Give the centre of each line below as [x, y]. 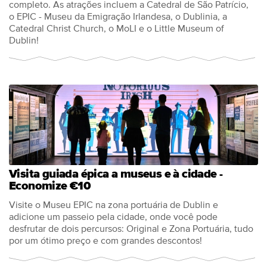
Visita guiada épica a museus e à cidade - [116, 174]
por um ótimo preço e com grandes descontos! [105, 241]
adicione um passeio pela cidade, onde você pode [113, 217]
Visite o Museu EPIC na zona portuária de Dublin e [114, 205]
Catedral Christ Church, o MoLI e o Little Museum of [117, 29]
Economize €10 [50, 186]
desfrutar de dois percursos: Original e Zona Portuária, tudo [131, 229]
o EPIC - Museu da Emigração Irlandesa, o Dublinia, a [118, 17]
